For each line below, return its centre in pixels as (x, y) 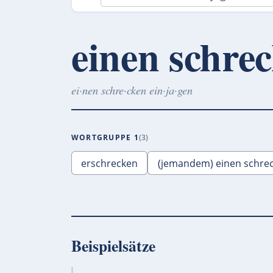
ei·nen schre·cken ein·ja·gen (132, 90)
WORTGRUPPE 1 (105, 137)
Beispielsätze (113, 245)
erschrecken (110, 163)
